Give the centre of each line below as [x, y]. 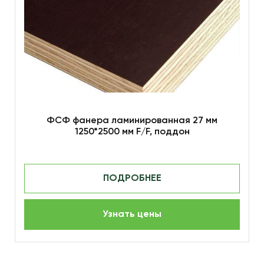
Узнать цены [132, 215]
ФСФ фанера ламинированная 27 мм [132, 121]
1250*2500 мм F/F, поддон [132, 132]
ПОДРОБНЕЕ [132, 179]
